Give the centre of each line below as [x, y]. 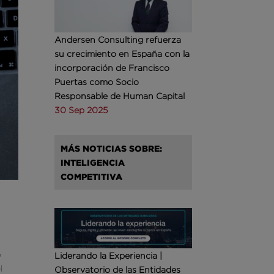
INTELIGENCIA [93, 163]
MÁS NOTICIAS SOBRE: [112, 149]
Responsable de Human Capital [120, 96]
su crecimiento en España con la [122, 54]
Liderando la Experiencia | [109, 256]
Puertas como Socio [97, 82]
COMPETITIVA [92, 177]
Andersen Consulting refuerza [118, 40]
